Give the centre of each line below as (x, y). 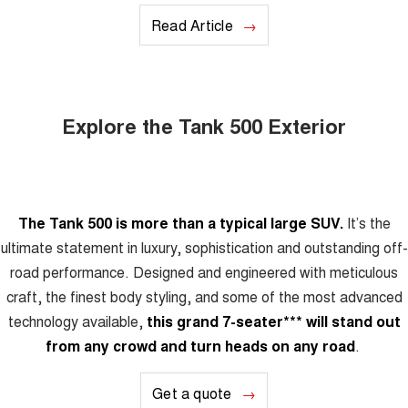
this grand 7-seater (214, 321)
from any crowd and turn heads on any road (200, 346)
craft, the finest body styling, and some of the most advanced (204, 297)
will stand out (351, 321)
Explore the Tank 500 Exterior (204, 126)
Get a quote (192, 393)
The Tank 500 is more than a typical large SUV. (180, 223)
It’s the (367, 223)
